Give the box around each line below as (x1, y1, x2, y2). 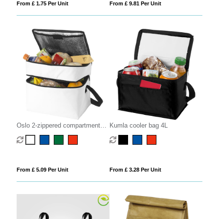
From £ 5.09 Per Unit (16, 167, 68, 173)
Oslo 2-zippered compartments (16, 122, 104, 130)
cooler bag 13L (16, 131, 58, 139)
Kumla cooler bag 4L (109, 122, 168, 130)
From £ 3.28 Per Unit (109, 167, 161, 173)
